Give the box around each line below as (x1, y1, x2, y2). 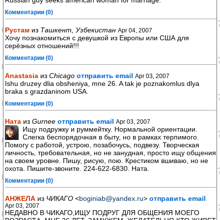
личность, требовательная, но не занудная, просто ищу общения (5, 149, 216, 157)
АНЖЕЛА (5, 194, 35, 202)
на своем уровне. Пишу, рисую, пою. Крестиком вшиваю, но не (5, 157, 208, 165)
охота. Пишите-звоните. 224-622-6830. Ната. (5, 165, 149, 172)
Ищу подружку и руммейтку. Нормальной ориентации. (23, 125, 197, 133)
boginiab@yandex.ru (79, 194, 143, 202)
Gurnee (32, 117, 55, 125)
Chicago (49, 72, 75, 80)
